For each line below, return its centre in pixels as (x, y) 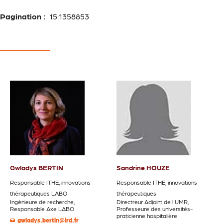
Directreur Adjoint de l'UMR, (153, 202)
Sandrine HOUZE (143, 167)
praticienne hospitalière (147, 216)
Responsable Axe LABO (42, 209)
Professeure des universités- (155, 209)
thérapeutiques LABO (39, 193)
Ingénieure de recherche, (42, 202)
